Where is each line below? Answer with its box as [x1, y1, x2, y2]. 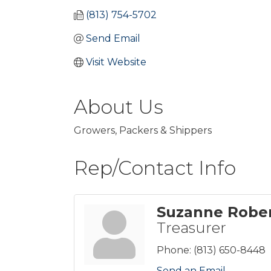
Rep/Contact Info [74, 156, 236, 180]
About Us [74, 95, 163, 119]
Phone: [157, 244, 191, 256]
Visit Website [86, 56, 146, 68]
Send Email [86, 33, 140, 44]
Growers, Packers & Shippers [74, 125, 212, 136]
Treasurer [157, 219, 226, 237]
